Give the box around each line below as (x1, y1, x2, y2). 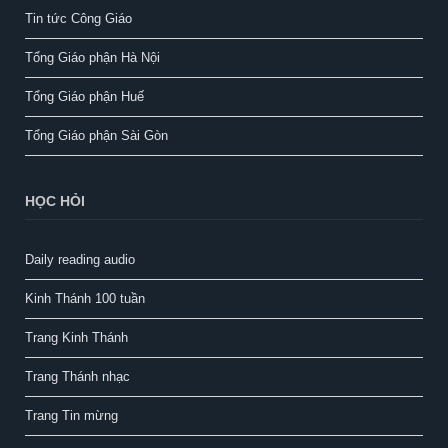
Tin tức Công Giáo (25, 10, 132, 26)
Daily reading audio (25, 251, 135, 267)
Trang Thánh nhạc (25, 368, 130, 384)
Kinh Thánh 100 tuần (25, 290, 145, 306)
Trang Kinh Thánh (25, 329, 128, 345)
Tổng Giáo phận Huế (25, 88, 144, 104)
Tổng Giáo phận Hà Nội (25, 49, 160, 65)
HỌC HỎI (25, 192, 85, 209)
